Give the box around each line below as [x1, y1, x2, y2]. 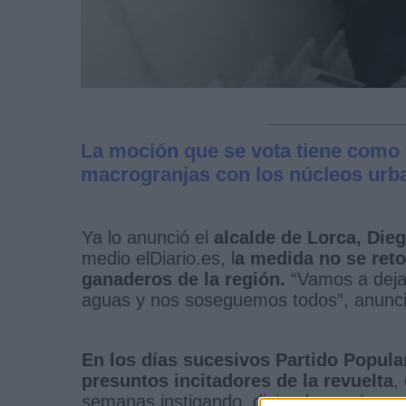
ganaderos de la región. [82, 268, 285, 289]
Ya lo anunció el [82, 227, 214, 247]
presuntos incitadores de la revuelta [82, 370, 393, 391]
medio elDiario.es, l [82, 247, 235, 268]
